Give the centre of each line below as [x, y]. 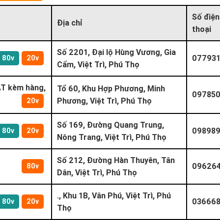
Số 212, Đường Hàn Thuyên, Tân [116, 160]
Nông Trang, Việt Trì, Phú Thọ [112, 137]
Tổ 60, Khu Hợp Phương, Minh [111, 88]
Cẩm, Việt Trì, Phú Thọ [98, 64]
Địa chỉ [70, 22]
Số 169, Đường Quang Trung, [110, 124]
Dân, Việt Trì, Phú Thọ [97, 172]
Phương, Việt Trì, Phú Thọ [104, 100]
